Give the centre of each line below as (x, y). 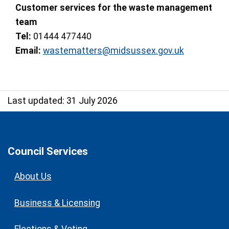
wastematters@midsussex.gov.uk (113, 51)
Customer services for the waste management (114, 8)
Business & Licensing (57, 203)
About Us (33, 177)
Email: (28, 51)
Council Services (48, 152)
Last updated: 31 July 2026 (63, 101)
